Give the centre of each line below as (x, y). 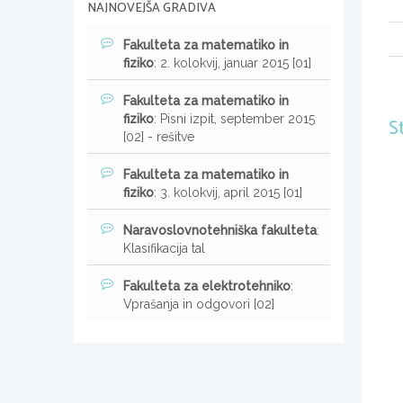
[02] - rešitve (159, 136)
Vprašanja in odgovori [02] (199, 304)
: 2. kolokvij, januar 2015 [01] (233, 63)
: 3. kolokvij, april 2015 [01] (228, 192)
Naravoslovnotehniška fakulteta (220, 230)
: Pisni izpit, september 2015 (234, 118)
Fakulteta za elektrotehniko (207, 286)
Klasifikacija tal (164, 248)
